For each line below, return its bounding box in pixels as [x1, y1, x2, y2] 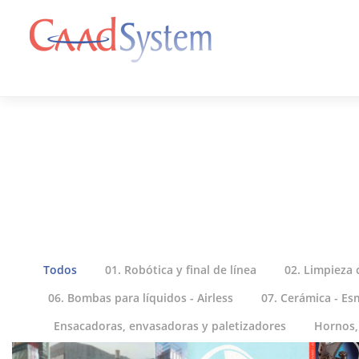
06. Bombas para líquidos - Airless [48, 290, 233, 305]
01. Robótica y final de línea [105, 262, 256, 277]
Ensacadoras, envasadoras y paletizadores [54, 318, 286, 333]
